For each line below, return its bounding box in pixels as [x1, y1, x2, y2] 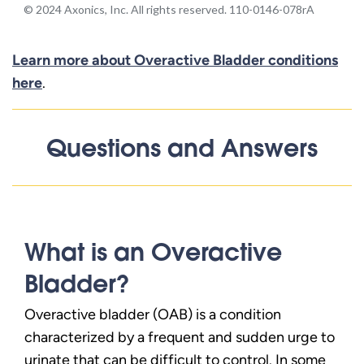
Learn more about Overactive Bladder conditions [12, 50, 338, 68]
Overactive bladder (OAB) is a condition [24, 305, 281, 323]
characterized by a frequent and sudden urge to [24, 327, 335, 345]
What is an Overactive [24, 235, 282, 267]
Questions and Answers [46, 131, 318, 163]
